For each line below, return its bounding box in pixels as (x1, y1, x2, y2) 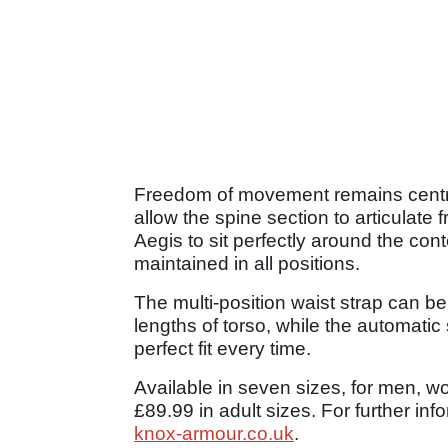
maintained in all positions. (134, 253, 360, 275)
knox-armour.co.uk (134, 423, 294, 445)
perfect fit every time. (134, 338, 311, 360)
